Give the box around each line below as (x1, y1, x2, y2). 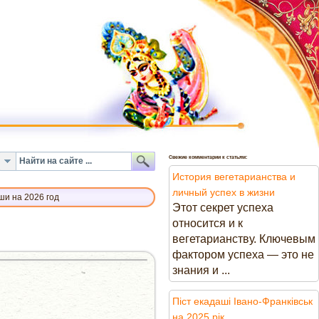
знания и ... (172, 264, 230, 276)
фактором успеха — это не (172, 249, 314, 261)
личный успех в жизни (172, 187, 275, 198)
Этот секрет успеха (172, 202, 273, 214)
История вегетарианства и (172, 171, 296, 182)
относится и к (172, 217, 243, 229)
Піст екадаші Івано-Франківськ (172, 296, 313, 307)
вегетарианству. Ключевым (172, 233, 315, 245)
